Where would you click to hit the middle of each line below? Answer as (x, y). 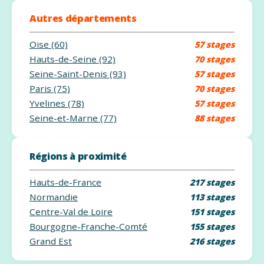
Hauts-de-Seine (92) (72, 59)
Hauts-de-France (65, 182)
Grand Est (50, 241)
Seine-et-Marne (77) (73, 118)
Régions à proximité (78, 156)
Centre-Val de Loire (71, 211)
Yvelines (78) (57, 103)
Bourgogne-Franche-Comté (88, 226)
